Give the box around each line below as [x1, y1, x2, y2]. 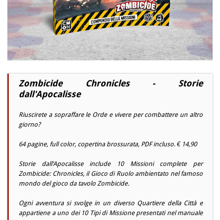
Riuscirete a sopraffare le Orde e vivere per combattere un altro [19, 111, 203, 119]
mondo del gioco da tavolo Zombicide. [19, 180, 129, 188]
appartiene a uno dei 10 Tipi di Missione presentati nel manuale [19, 209, 203, 217]
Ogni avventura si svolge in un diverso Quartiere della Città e [19, 199, 203, 207]
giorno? [19, 121, 41, 129]
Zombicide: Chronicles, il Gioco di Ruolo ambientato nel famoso [19, 170, 203, 178]
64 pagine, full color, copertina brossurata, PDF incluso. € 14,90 [19, 140, 197, 148]
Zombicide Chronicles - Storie [19, 78, 203, 89]
